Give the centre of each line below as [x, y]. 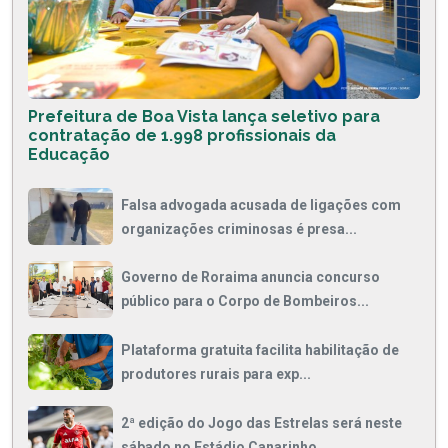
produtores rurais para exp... [216, 373]
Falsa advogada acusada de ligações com [261, 204]
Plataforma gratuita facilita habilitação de [260, 349]
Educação [69, 155]
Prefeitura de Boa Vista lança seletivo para [204, 117]
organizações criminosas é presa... [239, 228]
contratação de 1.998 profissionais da [182, 136]
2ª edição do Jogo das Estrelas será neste [261, 422]
